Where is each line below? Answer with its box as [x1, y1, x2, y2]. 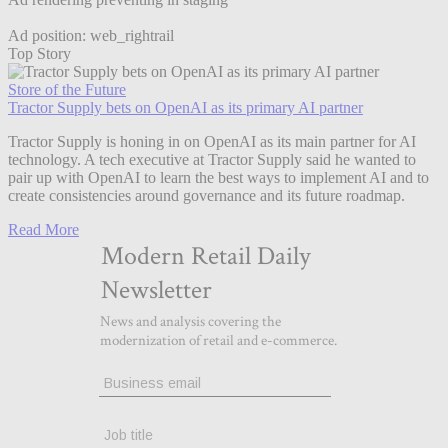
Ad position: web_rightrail [8, 27, 174, 45]
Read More [8, 221, 79, 239]
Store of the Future [8, 81, 126, 99]
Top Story [8, 45, 71, 63]
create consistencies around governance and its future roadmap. [8, 187, 405, 205]
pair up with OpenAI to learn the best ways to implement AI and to [8, 169, 429, 187]
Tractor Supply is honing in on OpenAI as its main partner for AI [8, 133, 416, 151]
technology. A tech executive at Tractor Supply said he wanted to [8, 151, 416, 169]
